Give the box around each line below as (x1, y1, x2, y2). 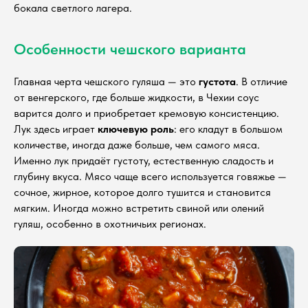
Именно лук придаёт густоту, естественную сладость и (14, 153, 274, 167)
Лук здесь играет (14, 122, 98, 135)
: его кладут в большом (174, 122, 283, 135)
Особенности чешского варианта (14, 39, 246, 58)
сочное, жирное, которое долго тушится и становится (14, 185, 271, 199)
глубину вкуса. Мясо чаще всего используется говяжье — (14, 169, 287, 183)
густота (199, 74, 236, 88)
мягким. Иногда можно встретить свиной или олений (14, 201, 264, 214)
